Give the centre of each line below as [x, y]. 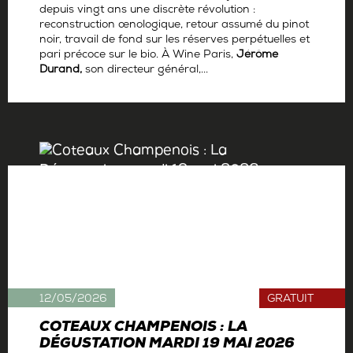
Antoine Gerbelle [82, 94]
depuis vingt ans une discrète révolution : [147, 11]
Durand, [61, 71]
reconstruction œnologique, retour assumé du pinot [174, 26]
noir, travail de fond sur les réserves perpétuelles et [175, 41]
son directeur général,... [145, 71]
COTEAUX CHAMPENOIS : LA [143, 329]
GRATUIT [290, 300]
